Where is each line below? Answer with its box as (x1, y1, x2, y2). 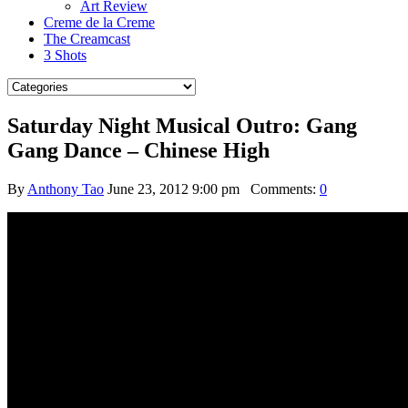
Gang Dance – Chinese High (7, 138, 270, 162)
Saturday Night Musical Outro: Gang (7, 113, 357, 138)
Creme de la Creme (44, 15, 155, 30)
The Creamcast (44, 31, 130, 46)
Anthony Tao (27, 180, 104, 197)
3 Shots (44, 47, 87, 63)
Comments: (240, 180, 320, 197)
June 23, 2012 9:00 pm (107, 180, 240, 197)
